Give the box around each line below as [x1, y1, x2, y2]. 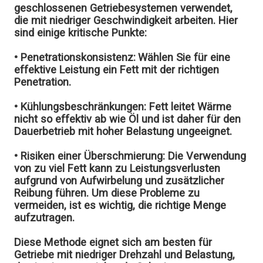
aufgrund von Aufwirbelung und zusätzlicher [14, 174, 225, 187]
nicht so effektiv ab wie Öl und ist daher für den [14, 112, 241, 125]
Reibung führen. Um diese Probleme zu [14, 186, 200, 199]
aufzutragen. [14, 211, 75, 224]
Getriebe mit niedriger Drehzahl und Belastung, [14, 248, 235, 261]
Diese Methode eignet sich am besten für [14, 235, 213, 248]
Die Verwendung [165, 149, 247, 162]
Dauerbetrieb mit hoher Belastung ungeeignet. [14, 124, 232, 137]
